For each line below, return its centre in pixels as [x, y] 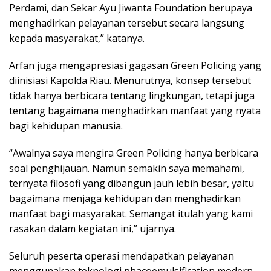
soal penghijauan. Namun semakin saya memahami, [127, 168]
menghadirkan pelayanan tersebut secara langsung [127, 23]
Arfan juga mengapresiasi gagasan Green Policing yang [135, 65]
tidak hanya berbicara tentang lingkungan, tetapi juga [132, 95]
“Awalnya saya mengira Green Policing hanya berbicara [134, 153]
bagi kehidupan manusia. [66, 126]
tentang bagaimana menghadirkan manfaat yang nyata [135, 110]
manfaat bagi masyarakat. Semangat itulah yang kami [131, 213]
